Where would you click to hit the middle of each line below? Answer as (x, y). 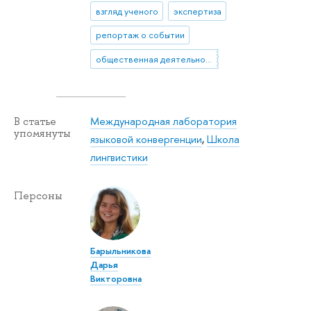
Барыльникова (121, 250)
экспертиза (197, 11)
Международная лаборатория (164, 121)
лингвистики (119, 157)
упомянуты (42, 133)
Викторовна (116, 278)
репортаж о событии (140, 35)
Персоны (38, 195)
